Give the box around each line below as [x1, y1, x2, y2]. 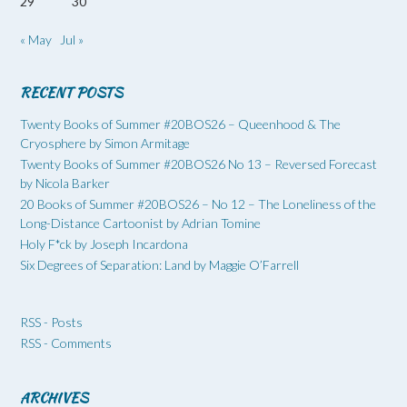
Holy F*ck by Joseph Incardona [20, 235, 188, 252]
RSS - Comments [20, 334, 112, 351]
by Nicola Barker [20, 174, 110, 191]
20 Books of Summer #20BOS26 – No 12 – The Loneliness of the [20, 195, 376, 212]
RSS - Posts [20, 313, 83, 330]
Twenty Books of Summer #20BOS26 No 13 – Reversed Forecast [20, 155, 377, 172]
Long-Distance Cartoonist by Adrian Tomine [20, 214, 261, 231]
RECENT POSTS [20, 82, 123, 103]
